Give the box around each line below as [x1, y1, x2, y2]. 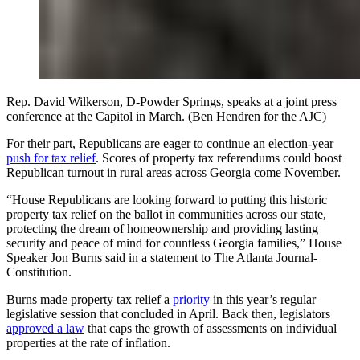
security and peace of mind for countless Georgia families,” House [6, 235, 342, 250]
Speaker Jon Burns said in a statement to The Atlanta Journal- [6, 250, 317, 264]
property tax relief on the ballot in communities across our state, [6, 207, 326, 221]
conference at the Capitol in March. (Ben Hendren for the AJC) [6, 108, 326, 123]
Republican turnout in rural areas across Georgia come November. [6, 165, 341, 179]
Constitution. [6, 264, 72, 279]
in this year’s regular [210, 292, 316, 306]
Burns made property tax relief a [6, 292, 173, 306]
